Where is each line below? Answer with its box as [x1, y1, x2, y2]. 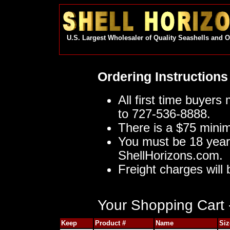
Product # [95, 219, 126, 227]
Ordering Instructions [98, 69, 228, 84]
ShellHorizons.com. [118, 148, 223, 163]
